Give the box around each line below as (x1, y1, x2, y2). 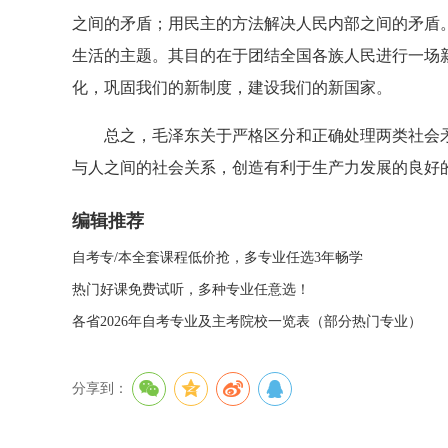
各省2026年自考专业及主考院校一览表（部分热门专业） (72, 314, 422, 329)
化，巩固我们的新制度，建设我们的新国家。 (72, 79, 392, 96)
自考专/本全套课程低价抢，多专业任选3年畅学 (72, 250, 363, 265)
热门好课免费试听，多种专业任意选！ (72, 282, 310, 297)
